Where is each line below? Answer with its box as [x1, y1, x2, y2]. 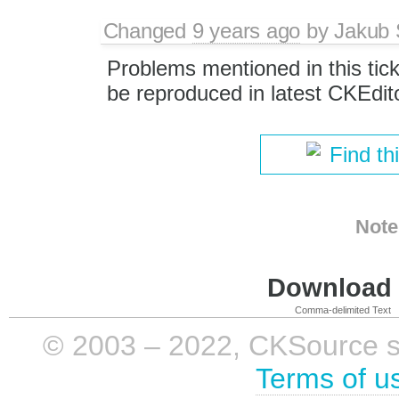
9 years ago [191, 19, 301, 44]
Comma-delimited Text [295, 304, 391, 315]
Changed [102, 19, 192, 44]
